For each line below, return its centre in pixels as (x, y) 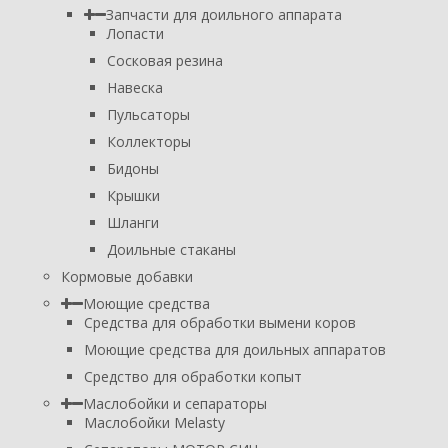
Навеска (135, 87)
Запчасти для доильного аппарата (224, 14)
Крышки (133, 195)
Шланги (133, 222)
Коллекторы (149, 141)
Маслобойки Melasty (154, 422)
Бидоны (133, 168)
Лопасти (135, 33)
